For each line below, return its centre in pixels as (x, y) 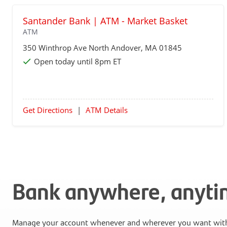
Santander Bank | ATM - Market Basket (105, 21)
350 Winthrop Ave (56, 48)
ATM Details (107, 110)
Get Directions (48, 110)
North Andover (115, 48)
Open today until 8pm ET (78, 61)
